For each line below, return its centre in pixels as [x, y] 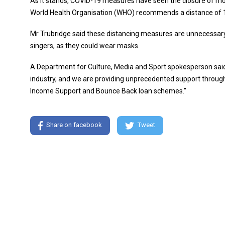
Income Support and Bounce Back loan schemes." [108, 91]
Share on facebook [74, 125]
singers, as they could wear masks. [85, 46]
